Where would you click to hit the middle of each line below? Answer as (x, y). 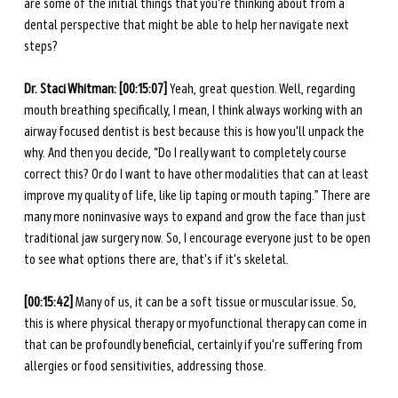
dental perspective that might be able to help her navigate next (187, 25)
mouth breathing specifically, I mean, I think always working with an (194, 111)
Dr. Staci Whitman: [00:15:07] (96, 89)
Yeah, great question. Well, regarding (263, 89)
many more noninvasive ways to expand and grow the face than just (196, 217)
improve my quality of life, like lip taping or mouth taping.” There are (198, 196)
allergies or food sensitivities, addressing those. (145, 366)
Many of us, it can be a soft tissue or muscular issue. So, (217, 302)
